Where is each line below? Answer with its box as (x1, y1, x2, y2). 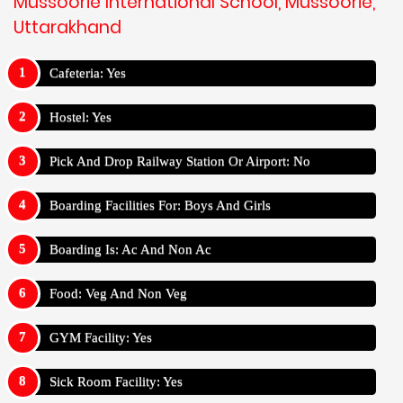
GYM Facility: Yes (49, 330, 152, 345)
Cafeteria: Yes (49, 66, 126, 81)
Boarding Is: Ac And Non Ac (49, 242, 211, 257)
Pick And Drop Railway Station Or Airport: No (49, 154, 310, 169)
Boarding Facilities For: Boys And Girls (49, 198, 271, 213)
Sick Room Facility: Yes (49, 374, 183, 390)
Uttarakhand (13, 14, 121, 40)
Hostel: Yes (49, 110, 112, 125)
